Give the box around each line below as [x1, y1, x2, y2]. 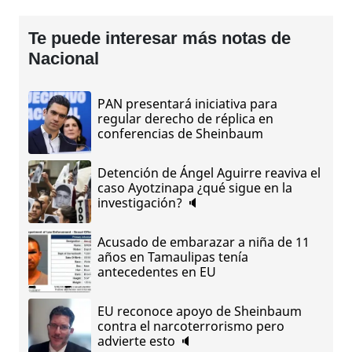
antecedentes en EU [97, 263, 216, 281]
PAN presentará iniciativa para [97, 95, 277, 113]
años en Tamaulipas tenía [97, 248, 248, 266]
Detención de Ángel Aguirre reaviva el [97, 164, 321, 182]
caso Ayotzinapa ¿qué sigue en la [97, 179, 292, 197]
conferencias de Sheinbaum [97, 125, 263, 143]
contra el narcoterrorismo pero [97, 317, 284, 335]
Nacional [28, 48, 99, 68]
